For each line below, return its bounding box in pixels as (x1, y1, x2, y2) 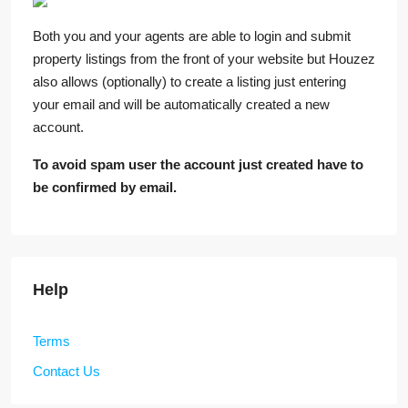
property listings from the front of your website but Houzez (33, 51, 375, 67)
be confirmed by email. (33, 179, 177, 196)
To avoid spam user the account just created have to (33, 157, 363, 173)
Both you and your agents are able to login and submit (33, 28, 351, 45)
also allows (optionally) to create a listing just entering (33, 74, 346, 90)
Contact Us (33, 363, 100, 380)
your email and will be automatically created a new (33, 97, 330, 113)
